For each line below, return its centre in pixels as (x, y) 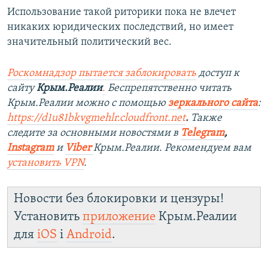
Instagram (31, 148)
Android (89, 235)
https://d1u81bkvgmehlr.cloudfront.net (96, 118)
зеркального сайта (213, 103)
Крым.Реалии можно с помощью (88, 103)
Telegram (202, 133)
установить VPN (45, 163)
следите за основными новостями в (94, 133)
